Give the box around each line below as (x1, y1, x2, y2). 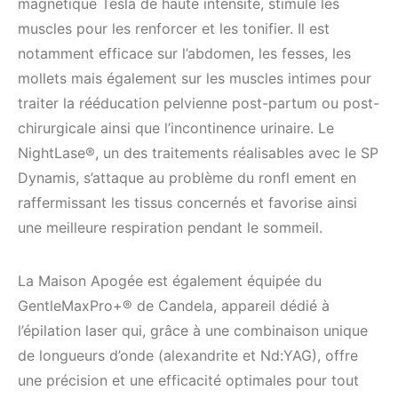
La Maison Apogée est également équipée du (18, 271, 322, 290)
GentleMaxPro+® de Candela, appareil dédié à (18, 296, 330, 314)
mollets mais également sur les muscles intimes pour (18, 68, 371, 87)
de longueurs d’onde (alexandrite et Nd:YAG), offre (18, 346, 358, 364)
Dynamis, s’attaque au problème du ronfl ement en (18, 168, 356, 187)
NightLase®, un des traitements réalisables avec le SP (18, 143, 378, 162)
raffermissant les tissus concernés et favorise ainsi (18, 193, 357, 211)
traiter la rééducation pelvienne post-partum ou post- (18, 93, 379, 112)
